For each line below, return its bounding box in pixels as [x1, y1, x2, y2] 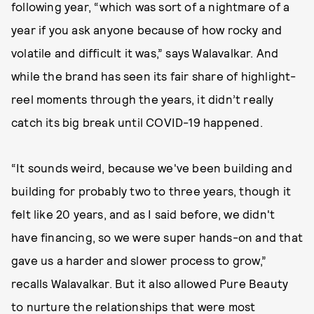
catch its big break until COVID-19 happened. [11, 115, 263, 129]
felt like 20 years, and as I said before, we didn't [11, 207, 275, 221]
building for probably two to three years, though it [11, 184, 292, 198]
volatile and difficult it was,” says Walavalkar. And [11, 46, 279, 60]
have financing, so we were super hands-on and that [11, 230, 303, 244]
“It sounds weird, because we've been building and [11, 161, 292, 175]
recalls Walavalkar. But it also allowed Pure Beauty [11, 276, 289, 290]
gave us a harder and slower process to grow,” [11, 253, 267, 267]
